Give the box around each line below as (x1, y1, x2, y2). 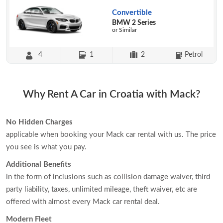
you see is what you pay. (6, 143, 87, 151)
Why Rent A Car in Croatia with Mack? (22, 89, 201, 100)
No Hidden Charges (6, 118, 73, 126)
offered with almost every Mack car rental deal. (6, 198, 160, 206)
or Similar (112, 27, 137, 33)
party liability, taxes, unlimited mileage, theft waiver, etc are (6, 186, 197, 194)
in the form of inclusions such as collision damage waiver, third (6, 173, 210, 181)
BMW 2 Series (112, 19, 156, 27)
